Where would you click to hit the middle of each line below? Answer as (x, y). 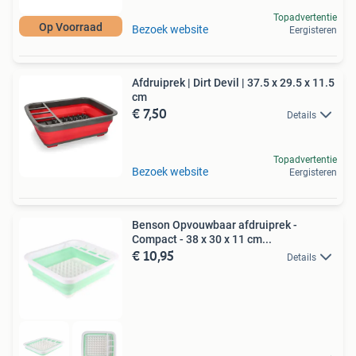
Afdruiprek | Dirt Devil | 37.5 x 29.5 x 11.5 (233, 83)
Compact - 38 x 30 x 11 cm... (202, 239)
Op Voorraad (71, 27)
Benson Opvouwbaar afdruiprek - (215, 225)
